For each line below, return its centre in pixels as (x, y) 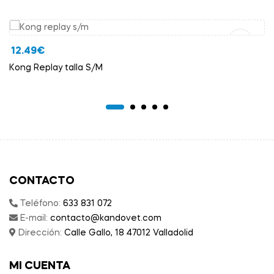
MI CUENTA (40, 266)
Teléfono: (40, 204)
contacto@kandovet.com (106, 219)
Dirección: (40, 233)
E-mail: (34, 219)
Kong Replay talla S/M (56, 68)
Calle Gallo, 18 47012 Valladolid (129, 233)
